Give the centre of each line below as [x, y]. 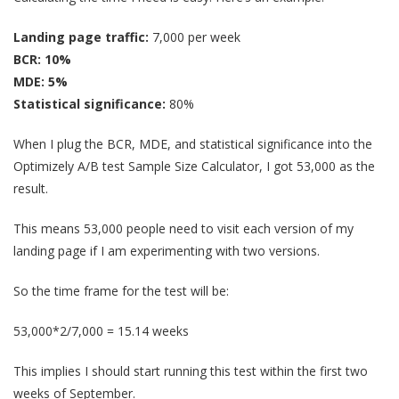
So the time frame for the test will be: [121, 290]
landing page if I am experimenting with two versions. [167, 250]
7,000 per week [195, 37]
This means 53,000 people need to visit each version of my [183, 228]
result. [31, 188]
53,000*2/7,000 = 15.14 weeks [101, 330]
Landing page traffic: [81, 37]
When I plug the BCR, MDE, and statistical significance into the [193, 143]
